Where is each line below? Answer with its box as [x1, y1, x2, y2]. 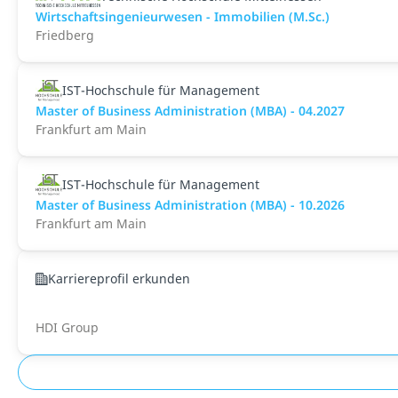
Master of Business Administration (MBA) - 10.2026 [36, 196, 345, 213]
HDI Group [36, 319, 99, 336]
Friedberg [36, 27, 94, 44]
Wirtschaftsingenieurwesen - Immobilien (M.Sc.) [36, 8, 330, 25]
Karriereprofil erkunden [48, 270, 190, 287]
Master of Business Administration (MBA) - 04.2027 [36, 102, 345, 119]
